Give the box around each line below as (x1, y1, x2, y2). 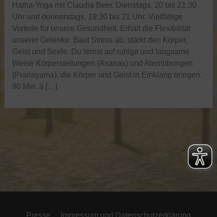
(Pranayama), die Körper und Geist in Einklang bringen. (12, 70, 202, 79)
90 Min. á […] (12, 81, 58, 91)
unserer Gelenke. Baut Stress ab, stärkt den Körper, (12, 35, 188, 44)
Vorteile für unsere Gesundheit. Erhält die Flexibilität (12, 23, 191, 32)
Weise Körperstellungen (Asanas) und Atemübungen (12, 58, 193, 67)
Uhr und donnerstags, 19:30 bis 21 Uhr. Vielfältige (12, 12, 183, 21)
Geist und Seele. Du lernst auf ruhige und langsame (12, 46, 190, 56)
